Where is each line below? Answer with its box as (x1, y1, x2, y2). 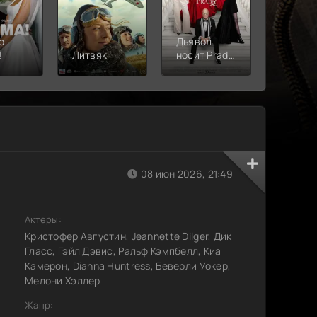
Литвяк (71, 47, 108, 62)
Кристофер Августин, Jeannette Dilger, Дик (25, 229, 232, 243)
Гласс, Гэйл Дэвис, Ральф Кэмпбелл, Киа (25, 243, 221, 258)
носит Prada (175, 47, 234, 62)
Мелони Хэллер (25, 273, 100, 287)
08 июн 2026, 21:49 (140, 166, 233, 180)
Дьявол (175, 34, 212, 48)
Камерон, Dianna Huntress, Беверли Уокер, (25, 258, 231, 272)
